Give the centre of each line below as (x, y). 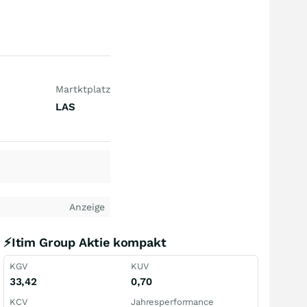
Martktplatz (83, 89)
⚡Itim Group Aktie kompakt (85, 242)
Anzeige (87, 207)
